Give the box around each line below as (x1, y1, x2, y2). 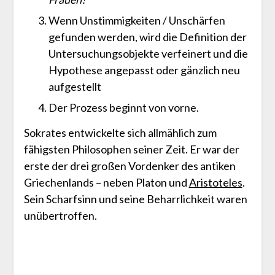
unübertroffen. (23, 209, 97, 223)
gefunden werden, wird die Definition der (48, 30, 247, 44)
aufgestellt (48, 80, 101, 94)
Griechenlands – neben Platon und (23, 176, 189, 190)
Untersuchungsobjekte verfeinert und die (48, 47, 248, 61)
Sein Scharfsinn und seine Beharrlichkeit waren (23, 192, 247, 206)
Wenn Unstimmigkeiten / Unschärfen (48, 14, 225, 28)
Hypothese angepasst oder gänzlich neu (48, 63, 240, 77)
